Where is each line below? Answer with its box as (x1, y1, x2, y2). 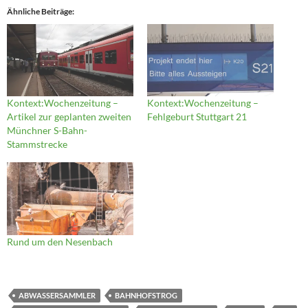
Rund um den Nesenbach (7, 235, 113, 247)
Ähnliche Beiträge (7, 6, 72, 17)
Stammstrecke (7, 138, 67, 151)
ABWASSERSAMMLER (19, 290, 96, 300)
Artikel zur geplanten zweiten (7, 111, 131, 123)
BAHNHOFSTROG (115, 290, 177, 300)
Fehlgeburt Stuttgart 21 (147, 111, 247, 123)
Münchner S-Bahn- (7, 124, 87, 137)
